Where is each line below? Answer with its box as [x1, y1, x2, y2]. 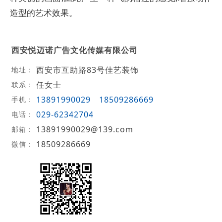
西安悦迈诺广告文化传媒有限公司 [11, 44, 138, 55]
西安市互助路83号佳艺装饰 [36, 64, 139, 75]
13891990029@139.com [36, 123, 133, 135]
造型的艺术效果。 [10, 7, 77, 18]
